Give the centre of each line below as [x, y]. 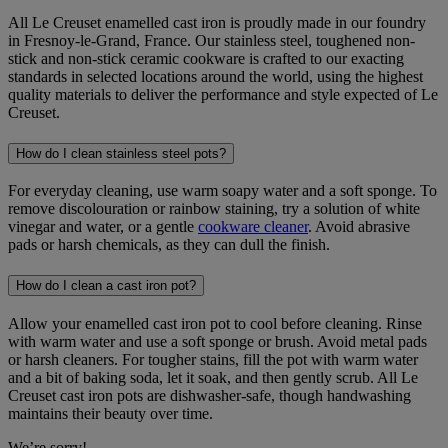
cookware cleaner [253, 227]
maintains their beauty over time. [112, 413]
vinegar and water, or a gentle [103, 227]
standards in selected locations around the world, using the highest [215, 76]
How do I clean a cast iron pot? [106, 286]
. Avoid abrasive [359, 227]
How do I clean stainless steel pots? [121, 153]
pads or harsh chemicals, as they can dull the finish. [171, 245]
